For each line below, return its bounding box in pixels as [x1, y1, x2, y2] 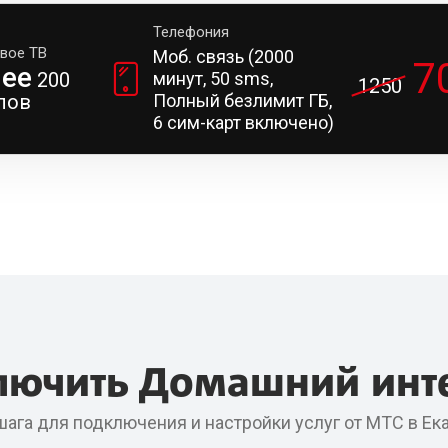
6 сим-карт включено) [152, 112, 334, 133]
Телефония [152, 23, 229, 41]
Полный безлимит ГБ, [152, 90, 332, 111]
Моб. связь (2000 [152, 46, 294, 67]
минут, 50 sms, [152, 68, 273, 89]
